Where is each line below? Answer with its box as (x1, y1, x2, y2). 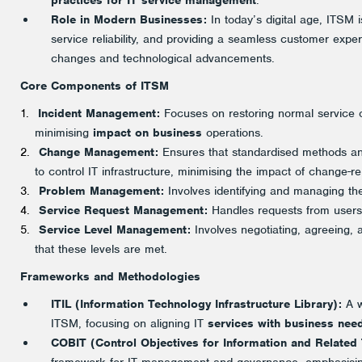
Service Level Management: (39, 222, 191, 237)
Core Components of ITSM (20, 78, 169, 93)
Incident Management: (38, 106, 160, 120)
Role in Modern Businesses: (51, 12, 207, 27)
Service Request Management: (39, 203, 208, 217)
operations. (202, 125, 263, 140)
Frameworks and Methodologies (20, 269, 200, 284)
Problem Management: (39, 183, 164, 198)
